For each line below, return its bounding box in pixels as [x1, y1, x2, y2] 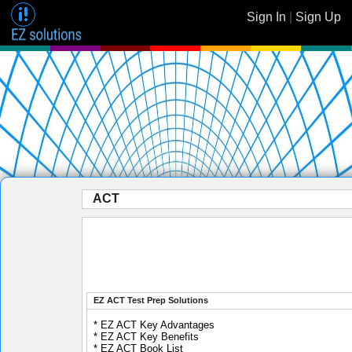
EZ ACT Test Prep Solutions [93, 295, 208, 305]
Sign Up [295, 10, 341, 24]
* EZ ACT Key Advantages [93, 319, 214, 331]
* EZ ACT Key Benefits [93, 331, 199, 343]
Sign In [247, 10, 286, 24]
